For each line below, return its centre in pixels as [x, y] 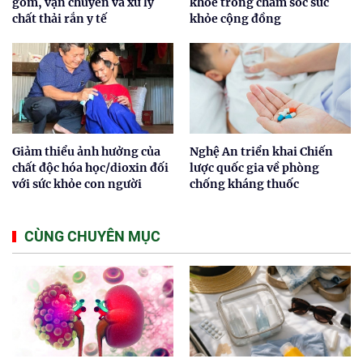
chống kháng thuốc [244, 184]
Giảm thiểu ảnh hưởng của [86, 152]
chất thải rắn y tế [60, 19]
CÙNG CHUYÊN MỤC [92, 237]
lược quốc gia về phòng [254, 168]
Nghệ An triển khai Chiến [261, 152]
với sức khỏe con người [77, 184]
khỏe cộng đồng [235, 19]
